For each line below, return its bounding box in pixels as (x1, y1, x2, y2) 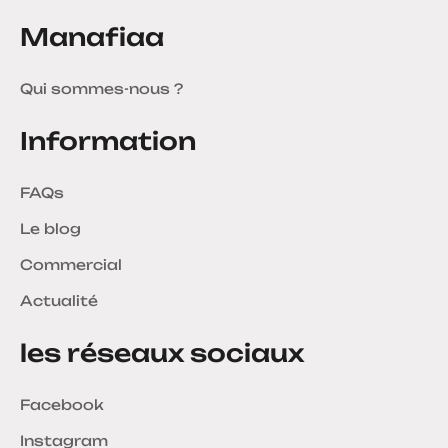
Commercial (20, 256, 122, 274)
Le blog (20, 220, 81, 238)
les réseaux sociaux (20, 338, 304, 369)
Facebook (20, 396, 104, 414)
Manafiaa (20, 22, 164, 53)
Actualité (20, 292, 98, 310)
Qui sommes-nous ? (20, 80, 183, 98)
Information (20, 126, 196, 157)
